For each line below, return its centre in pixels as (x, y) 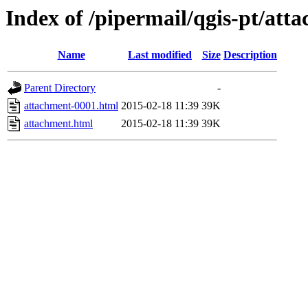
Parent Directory (60, 88)
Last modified (160, 55)
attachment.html (58, 124)
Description (250, 55)
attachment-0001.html (71, 106)
